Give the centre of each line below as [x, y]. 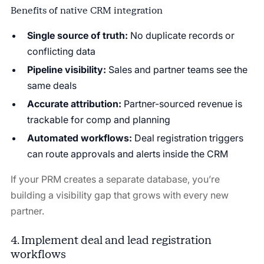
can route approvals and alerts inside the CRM [127, 154]
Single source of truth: [77, 35]
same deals [52, 85]
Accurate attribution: [74, 103]
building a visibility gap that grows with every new [119, 195]
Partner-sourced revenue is [181, 103]
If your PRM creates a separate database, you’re [115, 179]
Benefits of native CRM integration [86, 10]
